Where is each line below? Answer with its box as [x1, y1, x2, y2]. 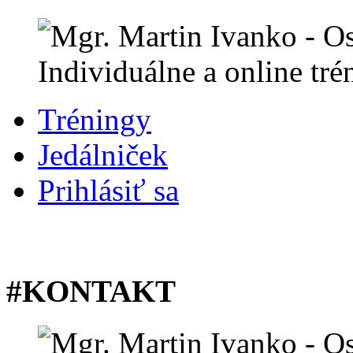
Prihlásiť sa [38, 173, 179, 208]
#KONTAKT [6, 273, 176, 308]
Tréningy [38, 102, 151, 137]
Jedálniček [38, 138, 168, 173]
